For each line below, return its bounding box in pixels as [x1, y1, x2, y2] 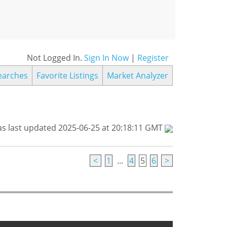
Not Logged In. [27, 52, 84, 63]
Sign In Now [84, 52, 129, 63]
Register [137, 52, 169, 63]
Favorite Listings [36, 69, 98, 81]
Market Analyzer [107, 69, 168, 81]
